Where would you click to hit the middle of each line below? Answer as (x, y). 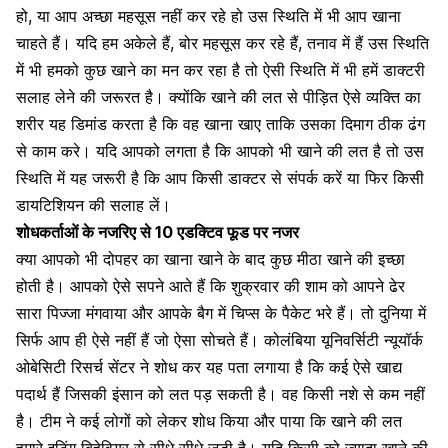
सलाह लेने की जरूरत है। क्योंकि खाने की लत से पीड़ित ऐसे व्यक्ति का (218, 97)
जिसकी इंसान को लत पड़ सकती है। (171, 394)
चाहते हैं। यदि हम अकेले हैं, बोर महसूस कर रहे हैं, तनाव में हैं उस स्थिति (222, 43)
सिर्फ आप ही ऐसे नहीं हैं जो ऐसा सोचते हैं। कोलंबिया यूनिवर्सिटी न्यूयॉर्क (219, 340)
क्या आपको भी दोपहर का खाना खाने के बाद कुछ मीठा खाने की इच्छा (210, 259)
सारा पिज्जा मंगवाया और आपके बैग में (123, 313)
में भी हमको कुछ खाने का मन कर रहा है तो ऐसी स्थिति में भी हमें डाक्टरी (220, 70)
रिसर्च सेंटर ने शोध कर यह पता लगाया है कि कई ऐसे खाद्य (234, 367)
